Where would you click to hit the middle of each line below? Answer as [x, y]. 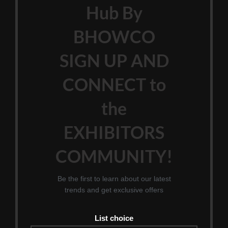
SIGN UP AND [114, 61]
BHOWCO [114, 37]
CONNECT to [114, 84]
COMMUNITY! [114, 156]
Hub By [114, 13]
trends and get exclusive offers [114, 190]
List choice [114, 218]
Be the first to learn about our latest [114, 179]
